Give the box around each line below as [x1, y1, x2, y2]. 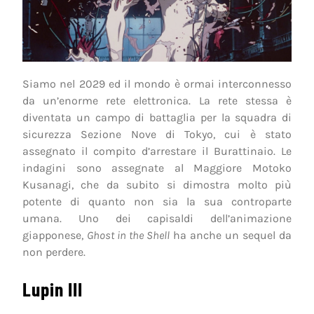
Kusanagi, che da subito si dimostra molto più [22, 178, 292, 192]
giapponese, [22, 228, 87, 243]
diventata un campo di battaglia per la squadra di [22, 111, 292, 125]
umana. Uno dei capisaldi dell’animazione [22, 212, 292, 226]
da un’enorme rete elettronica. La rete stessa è [22, 94, 292, 108]
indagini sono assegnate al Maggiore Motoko [22, 161, 292, 175]
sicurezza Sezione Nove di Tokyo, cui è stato [22, 128, 292, 142]
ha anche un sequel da [170, 228, 292, 243]
